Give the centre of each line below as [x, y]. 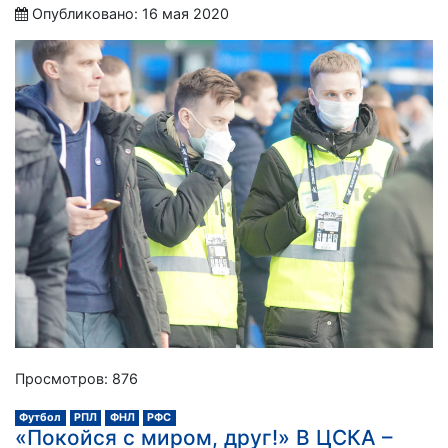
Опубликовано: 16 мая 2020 [130, 13]
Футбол [40, 417]
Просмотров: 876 [76, 378]
